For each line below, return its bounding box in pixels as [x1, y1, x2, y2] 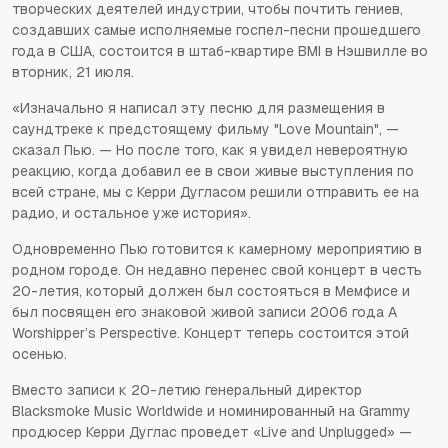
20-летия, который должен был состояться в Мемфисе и [12, 281, 410, 300]
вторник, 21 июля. [12, 62, 134, 81]
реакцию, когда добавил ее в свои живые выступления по [12, 161, 414, 180]
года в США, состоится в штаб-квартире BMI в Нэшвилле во [12, 41, 428, 60]
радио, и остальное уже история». [12, 203, 251, 222]
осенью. [12, 344, 67, 363]
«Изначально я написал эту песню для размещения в [12, 98, 385, 117]
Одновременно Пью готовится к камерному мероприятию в [12, 239, 422, 258]
